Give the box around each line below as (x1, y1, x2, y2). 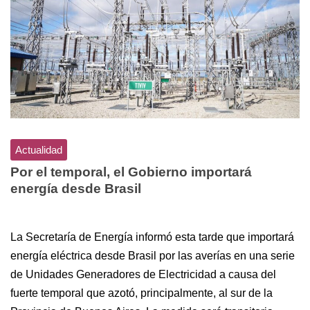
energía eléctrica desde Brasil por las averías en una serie (10, 249, 295, 262)
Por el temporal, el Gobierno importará (10, 164, 252, 179)
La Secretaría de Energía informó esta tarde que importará (10, 230, 294, 243)
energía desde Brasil (10, 181, 141, 196)
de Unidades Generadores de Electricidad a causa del (10, 268, 276, 280)
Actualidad (15, 143, 62, 156)
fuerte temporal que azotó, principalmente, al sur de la (10, 286, 273, 299)
